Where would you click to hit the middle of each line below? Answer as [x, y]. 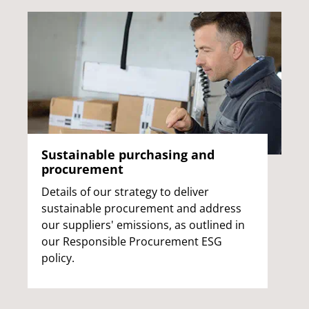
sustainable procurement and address [141, 208]
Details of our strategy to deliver [125, 191]
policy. [58, 258]
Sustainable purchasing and [128, 154]
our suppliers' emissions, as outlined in [143, 225]
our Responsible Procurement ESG [132, 241]
